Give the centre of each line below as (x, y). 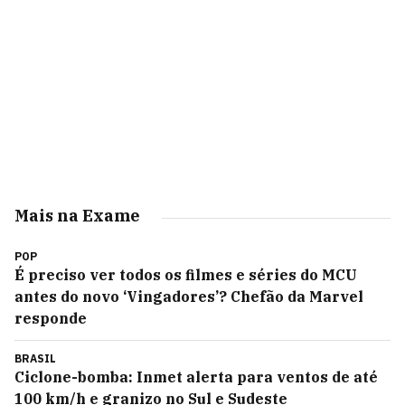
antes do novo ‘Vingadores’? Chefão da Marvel (189, 297)
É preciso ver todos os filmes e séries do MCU (186, 275)
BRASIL (35, 358)
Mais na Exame (77, 216)
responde (51, 318)
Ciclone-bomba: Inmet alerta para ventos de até (196, 377)
